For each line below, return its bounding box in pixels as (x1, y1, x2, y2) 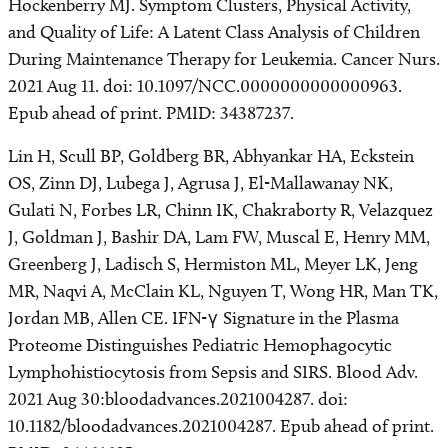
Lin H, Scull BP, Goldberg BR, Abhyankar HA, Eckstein (8, 145, 414, 167)
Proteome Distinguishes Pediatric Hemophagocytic (8, 334, 392, 356)
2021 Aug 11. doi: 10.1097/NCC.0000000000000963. (8, 75, 402, 97)
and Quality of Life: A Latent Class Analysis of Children (8, 21, 420, 43)
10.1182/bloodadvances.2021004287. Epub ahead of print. (8, 415, 434, 437)
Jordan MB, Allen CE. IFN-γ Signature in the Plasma (8, 307, 399, 329)
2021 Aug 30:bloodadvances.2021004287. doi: (8, 388, 348, 410)
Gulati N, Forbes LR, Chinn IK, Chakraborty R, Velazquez (8, 199, 433, 221)
